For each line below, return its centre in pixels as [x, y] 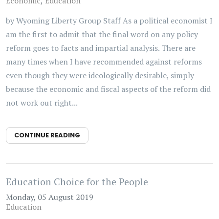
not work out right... [42, 103]
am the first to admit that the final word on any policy [102, 34]
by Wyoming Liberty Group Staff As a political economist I [109, 21]
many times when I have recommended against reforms [104, 62]
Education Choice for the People [77, 182]
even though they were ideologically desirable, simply [100, 75]
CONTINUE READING [47, 135]
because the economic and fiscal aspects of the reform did [108, 89]
